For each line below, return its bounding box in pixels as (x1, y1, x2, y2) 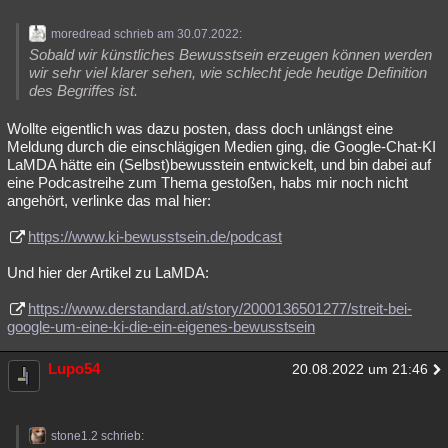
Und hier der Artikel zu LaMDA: (7, 264, 209, 281)
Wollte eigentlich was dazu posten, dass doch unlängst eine (7, 120, 393, 137)
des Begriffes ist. (29, 82, 138, 99)
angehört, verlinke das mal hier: (7, 192, 211, 209)
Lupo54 (48, 360, 100, 377)
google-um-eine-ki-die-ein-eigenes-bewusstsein (7, 318, 315, 335)
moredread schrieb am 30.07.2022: (51, 27, 242, 41)
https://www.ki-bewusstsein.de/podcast (28, 228, 282, 245)
